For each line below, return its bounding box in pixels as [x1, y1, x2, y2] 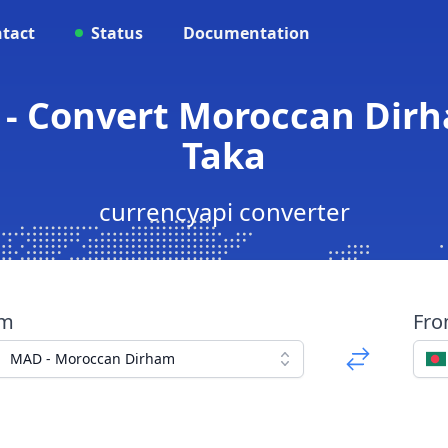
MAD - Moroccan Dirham [9, 349, 175, 368]
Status [91, 22, 143, 44]
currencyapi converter [98, 195, 350, 228]
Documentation [183, 22, 310, 44]
